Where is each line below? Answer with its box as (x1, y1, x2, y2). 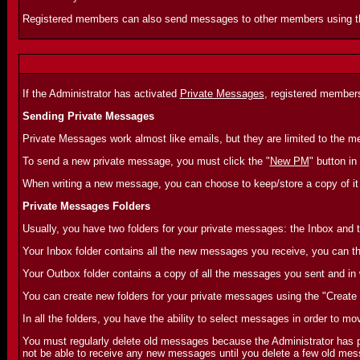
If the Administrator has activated (22, 88, 180, 100)
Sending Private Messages (22, 110, 154, 122)
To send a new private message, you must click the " (22, 155, 270, 167)
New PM (269, 155, 309, 167)
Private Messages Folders (22, 200, 150, 212)
